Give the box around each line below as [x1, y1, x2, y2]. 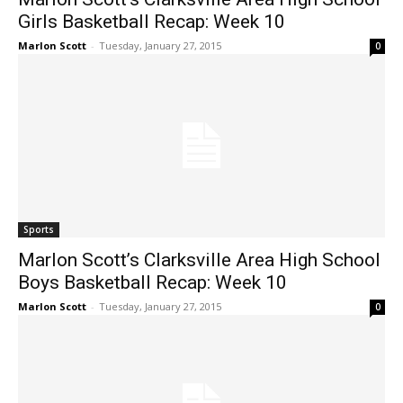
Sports [23, 223, 54, 237]
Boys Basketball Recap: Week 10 [18, 272, 287, 294]
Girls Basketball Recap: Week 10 [18, 11, 285, 33]
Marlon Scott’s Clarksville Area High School [18, 249, 381, 272]
